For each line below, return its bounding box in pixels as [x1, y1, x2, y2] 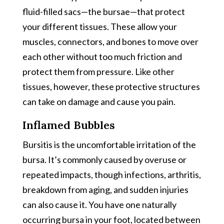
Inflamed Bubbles [22, 117, 115, 132]
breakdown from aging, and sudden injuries [22, 183, 188, 195]
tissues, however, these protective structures [22, 80, 200, 92]
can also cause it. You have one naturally [22, 198, 176, 210]
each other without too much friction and [22, 50, 182, 62]
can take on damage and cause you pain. [22, 95, 175, 107]
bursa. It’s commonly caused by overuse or [22, 153, 186, 165]
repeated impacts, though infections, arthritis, [22, 168, 201, 180]
